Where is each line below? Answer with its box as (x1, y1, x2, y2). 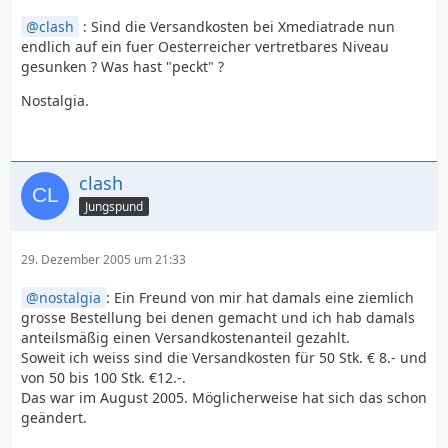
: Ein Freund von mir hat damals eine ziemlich (106, 288, 414, 307)
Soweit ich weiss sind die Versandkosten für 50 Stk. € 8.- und (21, 348, 427, 367)
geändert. (21, 408, 87, 427)
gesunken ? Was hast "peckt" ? (21, 57, 224, 76)
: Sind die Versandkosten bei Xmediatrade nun (79, 17, 395, 36)
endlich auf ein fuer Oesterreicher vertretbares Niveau (21, 37, 389, 56)
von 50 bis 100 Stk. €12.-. (21, 368, 186, 387)
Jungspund (85, 197, 143, 215)
